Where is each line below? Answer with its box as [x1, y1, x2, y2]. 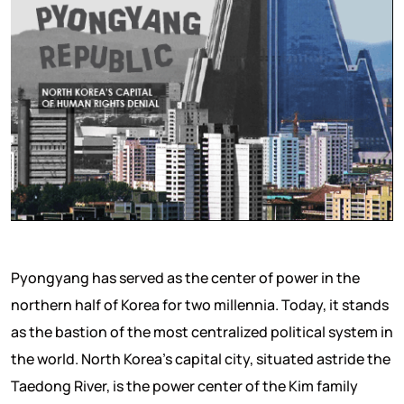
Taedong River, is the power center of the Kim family [11, 375, 358, 396]
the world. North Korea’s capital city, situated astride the [11, 348, 390, 369]
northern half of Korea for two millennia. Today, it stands [11, 294, 389, 315]
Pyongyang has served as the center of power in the [11, 267, 360, 288]
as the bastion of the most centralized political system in [11, 321, 393, 342]
